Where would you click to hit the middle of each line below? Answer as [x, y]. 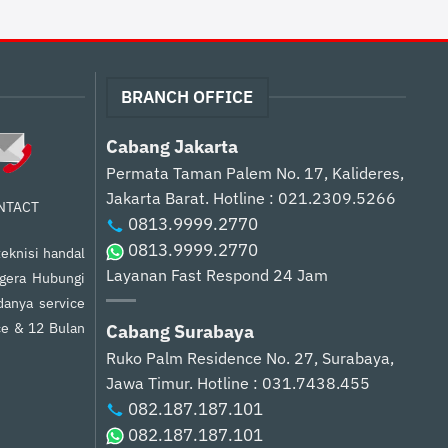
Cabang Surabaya [179, 331]
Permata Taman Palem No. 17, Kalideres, [254, 172]
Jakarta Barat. [159, 197]
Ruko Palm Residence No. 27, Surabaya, [249, 357]
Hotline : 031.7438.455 [283, 382]
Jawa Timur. [151, 382]
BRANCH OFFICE [187, 96]
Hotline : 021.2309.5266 [304, 197]
